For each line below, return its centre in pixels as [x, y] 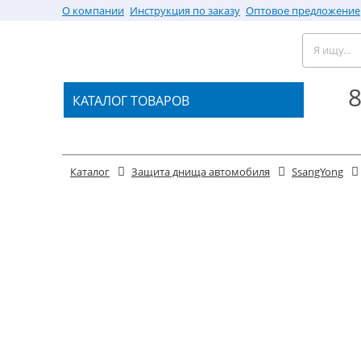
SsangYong [317, 172]
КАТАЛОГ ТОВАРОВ [131, 100]
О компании [93, 11]
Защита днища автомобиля [201, 172]
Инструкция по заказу [185, 11]
